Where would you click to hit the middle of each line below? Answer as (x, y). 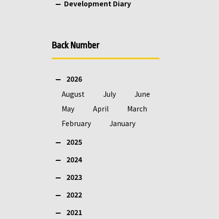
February (76, 123)
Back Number (76, 45)
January (122, 123)
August (73, 94)
